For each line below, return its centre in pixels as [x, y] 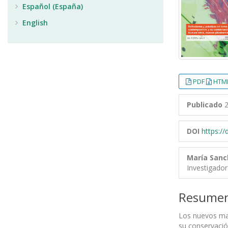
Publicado [205, 104]
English [34, 23]
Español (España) [52, 6]
